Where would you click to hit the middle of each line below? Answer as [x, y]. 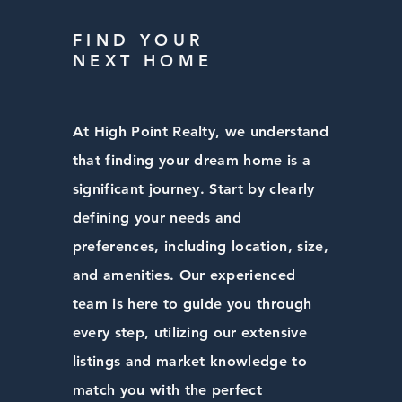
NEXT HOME [143, 61]
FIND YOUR [138, 40]
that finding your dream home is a [192, 160]
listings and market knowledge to [189, 361]
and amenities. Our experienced [184, 275]
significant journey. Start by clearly [193, 189]
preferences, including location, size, [200, 246]
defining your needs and [157, 218]
